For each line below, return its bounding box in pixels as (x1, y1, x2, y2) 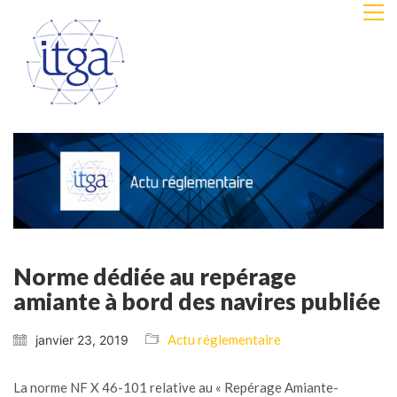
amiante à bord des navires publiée (13, 287, 380, 316)
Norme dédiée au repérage (13, 262, 296, 292)
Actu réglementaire (167, 331, 281, 348)
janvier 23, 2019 (35, 332, 128, 348)
